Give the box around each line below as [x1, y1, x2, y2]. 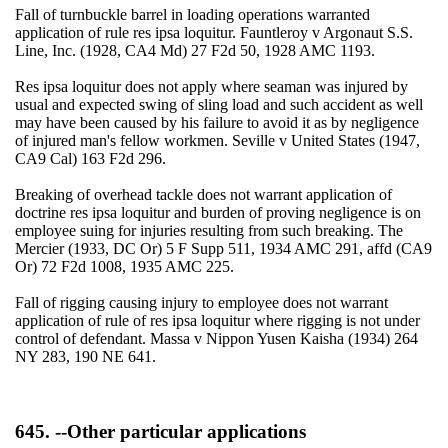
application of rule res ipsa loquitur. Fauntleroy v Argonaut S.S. [14, 24, 413, 42]
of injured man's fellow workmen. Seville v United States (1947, [14, 132, 420, 150]
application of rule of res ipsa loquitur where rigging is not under [14, 312, 420, 330]
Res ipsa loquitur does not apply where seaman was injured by [14, 78, 408, 96]
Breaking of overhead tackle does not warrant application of [14, 186, 392, 204]
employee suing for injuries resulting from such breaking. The [14, 222, 403, 240]
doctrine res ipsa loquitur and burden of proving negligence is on [14, 204, 421, 222]
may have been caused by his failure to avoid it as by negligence [14, 114, 419, 132]
